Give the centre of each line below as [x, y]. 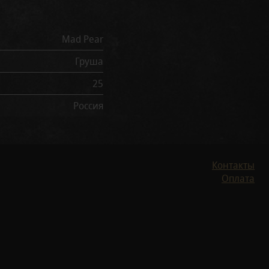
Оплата [238, 178]
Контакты [233, 165]
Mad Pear [83, 39]
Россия [88, 105]
